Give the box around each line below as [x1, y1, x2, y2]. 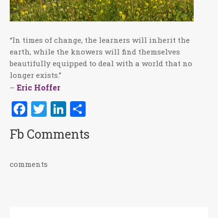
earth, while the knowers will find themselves [10, 47, 180, 57]
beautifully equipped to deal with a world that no [10, 58, 192, 69]
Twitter [47, 98, 102, 120]
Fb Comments [10, 126, 90, 143]
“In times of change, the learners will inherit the [10, 35, 190, 45]
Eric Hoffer [17, 82, 60, 93]
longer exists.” [10, 70, 61, 80]
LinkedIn [66, 98, 133, 120]
